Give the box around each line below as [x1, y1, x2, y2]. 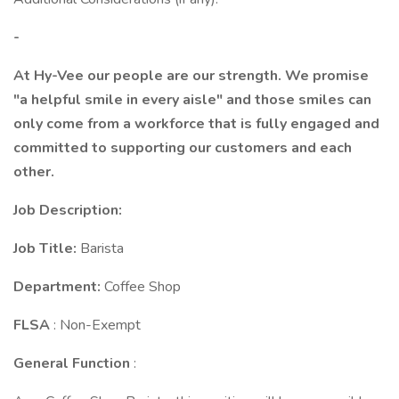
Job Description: [13, 200, 122, 220]
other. [13, 162, 54, 182]
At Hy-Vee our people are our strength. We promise [13, 66, 369, 85]
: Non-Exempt [53, 315, 141, 335]
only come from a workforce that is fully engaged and [13, 114, 379, 134]
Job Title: [13, 239, 80, 258]
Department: [13, 277, 104, 297]
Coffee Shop [104, 277, 181, 297]
